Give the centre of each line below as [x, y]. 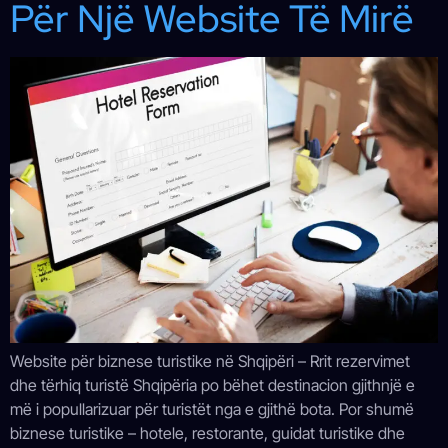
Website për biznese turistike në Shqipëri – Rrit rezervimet [210, 360]
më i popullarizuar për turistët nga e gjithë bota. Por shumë [212, 408]
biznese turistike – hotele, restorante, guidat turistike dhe [207, 432]
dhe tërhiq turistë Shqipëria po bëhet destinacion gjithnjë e [212, 384]
